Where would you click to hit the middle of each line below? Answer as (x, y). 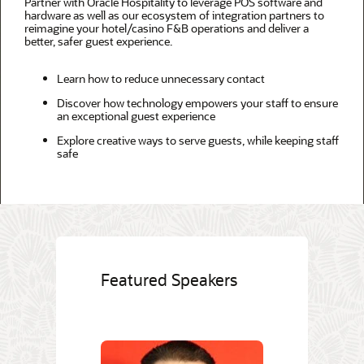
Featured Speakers (169, 280)
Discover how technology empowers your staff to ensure (197, 103)
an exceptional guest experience (136, 116)
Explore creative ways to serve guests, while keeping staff (198, 141)
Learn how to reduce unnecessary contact (161, 79)
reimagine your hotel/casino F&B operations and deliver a (167, 28)
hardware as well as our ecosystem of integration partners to (174, 15)
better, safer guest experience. (98, 41)
